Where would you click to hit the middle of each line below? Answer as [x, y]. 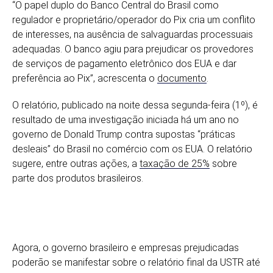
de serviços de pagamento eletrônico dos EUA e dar [124, 63]
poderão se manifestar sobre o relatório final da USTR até [136, 262]
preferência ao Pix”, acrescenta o [85, 78]
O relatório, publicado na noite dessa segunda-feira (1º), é [135, 105]
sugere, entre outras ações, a [76, 163]
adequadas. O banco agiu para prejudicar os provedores [133, 49]
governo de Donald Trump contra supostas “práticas [124, 134]
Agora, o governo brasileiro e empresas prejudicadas [126, 247]
